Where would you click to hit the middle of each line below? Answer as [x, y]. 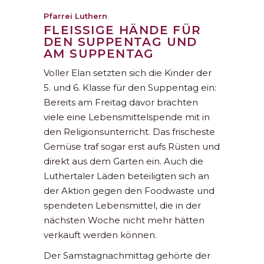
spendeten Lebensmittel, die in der [122, 206]
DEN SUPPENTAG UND [121, 42]
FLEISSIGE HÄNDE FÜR [123, 30]
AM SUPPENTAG [99, 54]
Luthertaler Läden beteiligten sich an [126, 176]
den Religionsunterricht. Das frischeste [129, 132]
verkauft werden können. [100, 235]
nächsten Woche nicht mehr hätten [124, 220]
